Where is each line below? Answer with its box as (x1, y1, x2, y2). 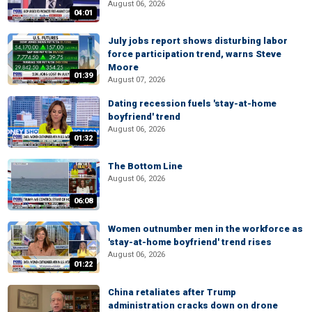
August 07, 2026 (108, 75, 165, 84)
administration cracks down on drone (108, 299, 278, 311)
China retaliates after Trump (108, 286, 236, 297)
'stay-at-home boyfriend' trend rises (108, 237, 272, 248)
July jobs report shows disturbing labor (108, 35, 288, 46)
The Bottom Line (108, 161, 182, 172)
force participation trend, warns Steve (108, 48, 281, 59)
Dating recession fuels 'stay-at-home (108, 97, 276, 109)
